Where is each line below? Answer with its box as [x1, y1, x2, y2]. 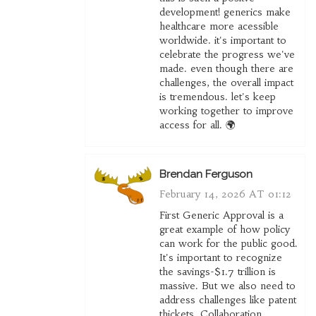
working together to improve [159, 104, 293, 118]
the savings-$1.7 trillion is [159, 265, 276, 279]
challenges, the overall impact [159, 76, 293, 90]
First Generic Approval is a [159, 209, 284, 222]
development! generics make [159, 6, 291, 19]
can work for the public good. [159, 237, 298, 250]
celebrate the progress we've [159, 48, 295, 61]
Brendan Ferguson [159, 168, 253, 181]
